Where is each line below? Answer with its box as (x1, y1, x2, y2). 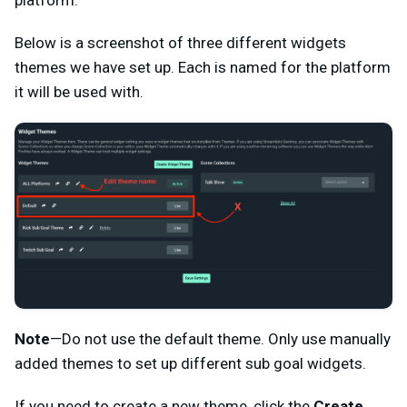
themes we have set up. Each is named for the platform (15, 58, 391, 77)
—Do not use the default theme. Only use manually (50, 329, 391, 348)
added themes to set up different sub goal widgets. (15, 353, 366, 372)
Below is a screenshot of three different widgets (15, 34, 346, 53)
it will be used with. (15, 83, 144, 102)
